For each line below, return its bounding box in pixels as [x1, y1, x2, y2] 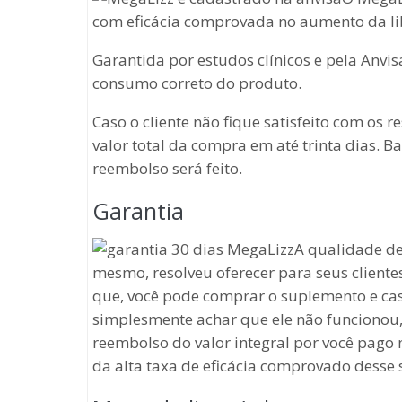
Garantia [92, 196, 184, 226]
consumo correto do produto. [92, 73, 301, 93]
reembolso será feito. [92, 158, 242, 179]
